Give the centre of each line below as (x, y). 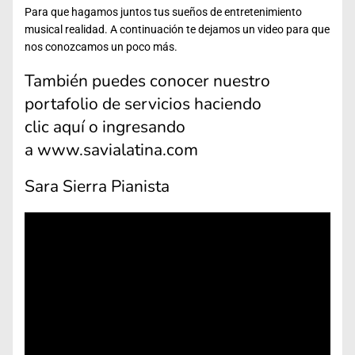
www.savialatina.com (118, 149)
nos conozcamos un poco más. (101, 47)
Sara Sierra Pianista (97, 187)
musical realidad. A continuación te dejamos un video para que (177, 30)
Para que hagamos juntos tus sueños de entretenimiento (163, 12)
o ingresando (135, 126)
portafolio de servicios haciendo (143, 103)
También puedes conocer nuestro (147, 80)
